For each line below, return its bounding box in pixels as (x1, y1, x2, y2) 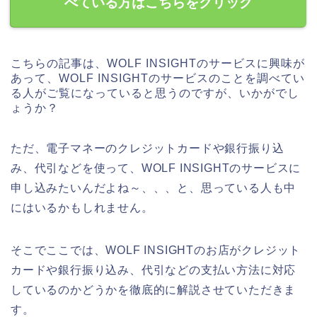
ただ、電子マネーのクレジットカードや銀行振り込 (11, 142, 284, 155)
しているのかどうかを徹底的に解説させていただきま (11, 284, 296, 296)
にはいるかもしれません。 (11, 202, 154, 214)
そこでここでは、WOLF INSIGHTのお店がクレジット (11, 244, 301, 257)
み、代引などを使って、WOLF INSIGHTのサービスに (11, 162, 301, 175)
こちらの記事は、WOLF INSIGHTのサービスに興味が (11, 57, 305, 70)
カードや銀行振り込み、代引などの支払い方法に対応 (11, 264, 296, 277)
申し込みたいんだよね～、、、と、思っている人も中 (11, 182, 296, 195)
